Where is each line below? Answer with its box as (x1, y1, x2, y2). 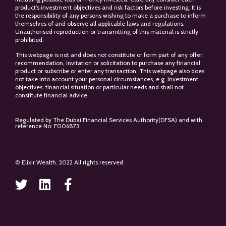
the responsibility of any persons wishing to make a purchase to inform (15, 11, 206, 19)
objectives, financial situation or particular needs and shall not (15, 83, 184, 91)
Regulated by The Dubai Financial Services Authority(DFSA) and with (15, 116, 202, 124)
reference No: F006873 (15, 122, 79, 130)
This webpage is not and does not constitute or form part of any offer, (15, 51, 204, 59)
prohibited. (15, 35, 44, 43)
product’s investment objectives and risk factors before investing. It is (15, 3, 201, 11)
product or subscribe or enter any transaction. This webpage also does (15, 67, 204, 75)
